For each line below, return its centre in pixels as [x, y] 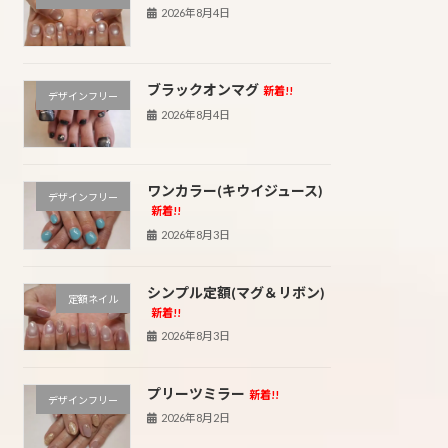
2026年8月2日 [196, 418]
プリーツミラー [195, 394]
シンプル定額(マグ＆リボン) [235, 292]
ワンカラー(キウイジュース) [234, 191]
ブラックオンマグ [202, 90]
